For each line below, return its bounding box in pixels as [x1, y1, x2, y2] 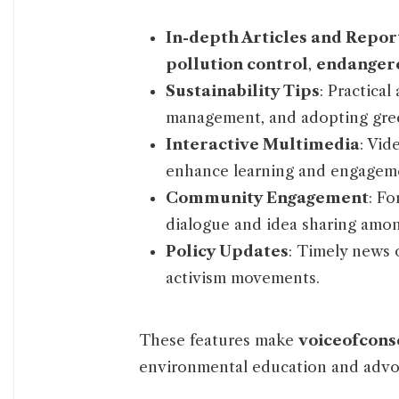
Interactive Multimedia [166, 135, 360, 154]
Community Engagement [166, 189, 369, 208]
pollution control [166, 55, 308, 74]
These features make [139, 331, 298, 350]
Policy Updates [166, 242, 289, 261]
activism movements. [166, 269, 320, 288]
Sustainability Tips [166, 82, 320, 101]
